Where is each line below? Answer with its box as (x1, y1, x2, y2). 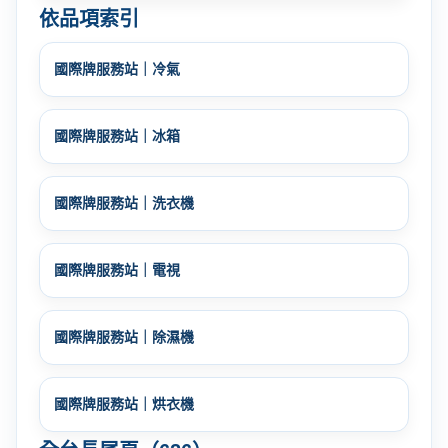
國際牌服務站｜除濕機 (54, 328, 194, 345)
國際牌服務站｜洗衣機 (54, 194, 194, 211)
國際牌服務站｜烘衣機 (54, 395, 194, 412)
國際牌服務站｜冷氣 (54, 60, 180, 77)
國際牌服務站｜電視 (54, 261, 180, 278)
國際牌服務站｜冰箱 (54, 127, 180, 144)
